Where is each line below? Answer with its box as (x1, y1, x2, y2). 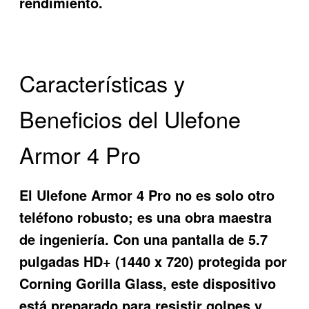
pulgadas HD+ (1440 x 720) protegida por (19, 251, 288, 272)
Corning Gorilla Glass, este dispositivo (19, 273, 277, 294)
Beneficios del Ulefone (19, 102, 241, 134)
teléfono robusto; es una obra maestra (19, 207, 272, 228)
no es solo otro (171, 185, 275, 206)
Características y (19, 66, 186, 99)
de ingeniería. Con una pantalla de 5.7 (19, 229, 268, 250)
